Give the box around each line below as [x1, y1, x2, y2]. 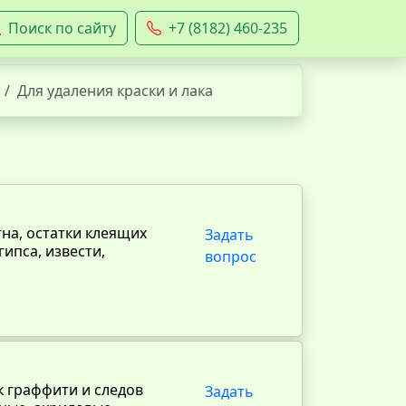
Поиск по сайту [8, 18, 116, 38]
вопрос [205, 246, 257, 266]
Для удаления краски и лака [17, 81, 213, 101]
